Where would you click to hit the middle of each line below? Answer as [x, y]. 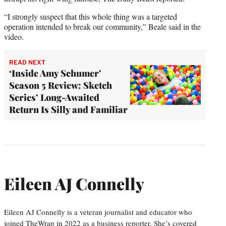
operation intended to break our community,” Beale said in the [102, 26]
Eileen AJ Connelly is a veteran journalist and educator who [98, 212]
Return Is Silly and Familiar [68, 109]
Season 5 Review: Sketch [61, 85]
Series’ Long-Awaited [54, 97]
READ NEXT [27, 62]
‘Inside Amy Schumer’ [55, 73]
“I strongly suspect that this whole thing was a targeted [91, 16]
